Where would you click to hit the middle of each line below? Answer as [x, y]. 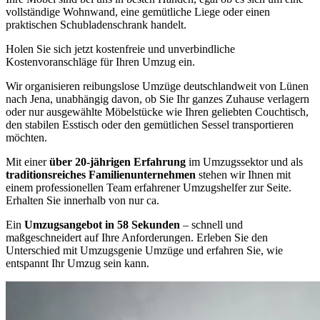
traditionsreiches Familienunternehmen [101, 175]
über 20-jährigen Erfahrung [117, 162]
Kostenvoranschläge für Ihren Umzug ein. [100, 62]
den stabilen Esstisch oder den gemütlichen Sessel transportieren [150, 125]
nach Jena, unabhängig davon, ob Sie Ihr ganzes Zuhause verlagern [157, 99]
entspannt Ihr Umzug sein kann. [77, 263]
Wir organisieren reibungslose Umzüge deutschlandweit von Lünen [157, 86]
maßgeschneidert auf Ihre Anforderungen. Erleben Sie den [137, 237]
